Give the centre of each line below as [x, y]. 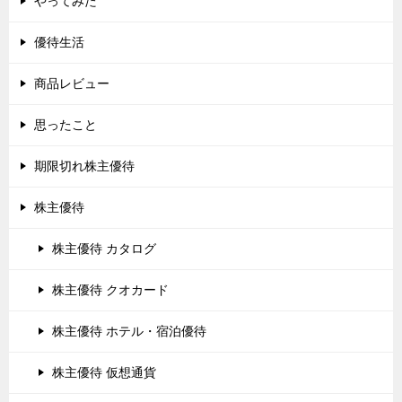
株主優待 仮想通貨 [104, 372]
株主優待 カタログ [104, 249]
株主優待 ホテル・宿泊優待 [129, 331]
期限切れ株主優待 [84, 166]
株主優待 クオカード [110, 290]
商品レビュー [72, 83]
